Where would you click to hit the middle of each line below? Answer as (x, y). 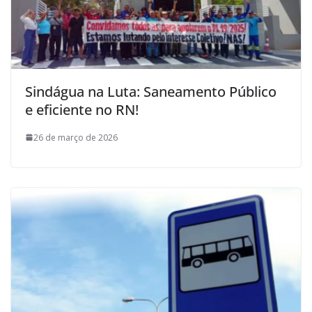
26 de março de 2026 (76, 137)
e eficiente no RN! (82, 109)
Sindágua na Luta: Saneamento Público (151, 91)
